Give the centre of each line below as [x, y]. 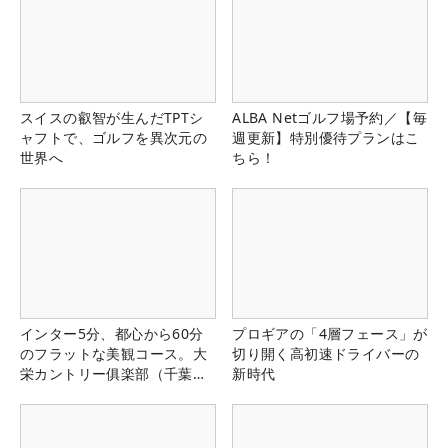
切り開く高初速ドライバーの [326, 354]
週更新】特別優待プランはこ [326, 138]
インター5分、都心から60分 [112, 334]
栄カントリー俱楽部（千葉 [106, 374]
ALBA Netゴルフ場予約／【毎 [329, 118]
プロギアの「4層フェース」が [330, 334]
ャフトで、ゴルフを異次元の [114, 138]
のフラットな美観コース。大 [114, 354]
